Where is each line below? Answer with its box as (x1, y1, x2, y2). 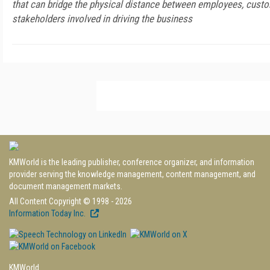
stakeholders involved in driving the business (12, 13, 192, 25)
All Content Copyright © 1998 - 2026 (9, 196, 132, 206)
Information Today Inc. (9, 209, 87, 218)
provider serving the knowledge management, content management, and (9, 169, 256, 179)
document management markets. (9, 181, 122, 191)
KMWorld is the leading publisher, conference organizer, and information (9, 157, 254, 167)
